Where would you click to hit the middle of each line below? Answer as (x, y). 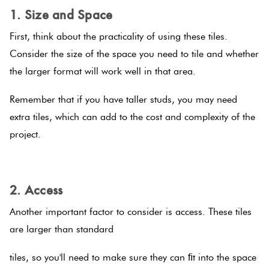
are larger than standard (62, 229)
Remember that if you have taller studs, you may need (123, 99)
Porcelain (123, 137)
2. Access (36, 190)
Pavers (117, 154)
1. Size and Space (61, 14)
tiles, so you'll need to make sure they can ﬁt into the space (133, 258)
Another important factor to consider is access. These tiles (131, 212)
